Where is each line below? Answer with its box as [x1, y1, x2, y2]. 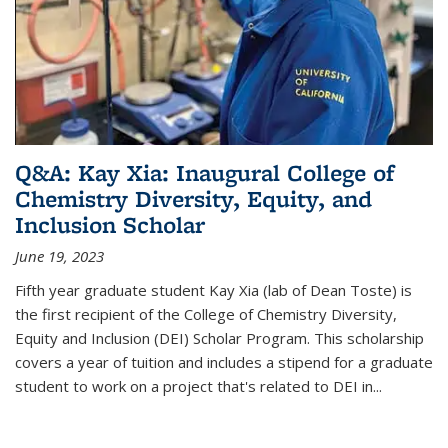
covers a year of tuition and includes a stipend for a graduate [15, 351, 433, 372]
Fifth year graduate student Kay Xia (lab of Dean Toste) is [15, 279, 412, 300]
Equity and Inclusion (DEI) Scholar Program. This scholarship [15, 327, 424, 348]
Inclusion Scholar [15, 208, 205, 240]
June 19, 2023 [15, 245, 104, 266]
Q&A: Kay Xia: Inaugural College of [15, 156, 394, 188]
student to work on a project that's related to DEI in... [15, 375, 382, 396]
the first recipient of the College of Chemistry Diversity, [15, 303, 397, 324]
